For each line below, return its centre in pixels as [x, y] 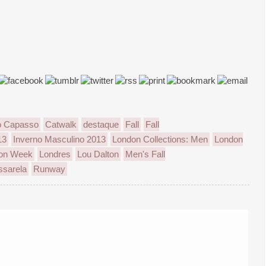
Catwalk [61, 124]
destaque [101, 124]
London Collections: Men [160, 139]
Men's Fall [145, 154]
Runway [49, 169]
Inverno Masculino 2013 [59, 139]
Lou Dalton [98, 154]
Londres [55, 154]
